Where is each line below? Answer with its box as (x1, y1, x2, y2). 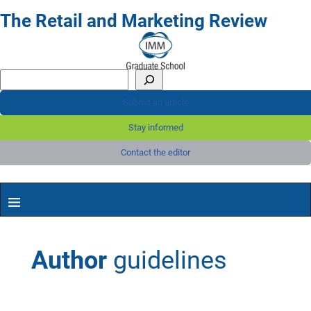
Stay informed (128, 122, 183, 133)
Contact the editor (121, 147, 190, 158)
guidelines (112, 245, 227, 275)
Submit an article (122, 97, 189, 108)
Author (31, 245, 113, 275)
